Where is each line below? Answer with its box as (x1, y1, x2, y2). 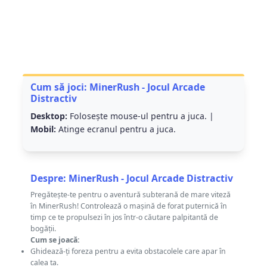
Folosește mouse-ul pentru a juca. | (67, 110, 214, 122)
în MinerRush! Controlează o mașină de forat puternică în (30, 201, 227, 212)
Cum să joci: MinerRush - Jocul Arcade (30, 80, 205, 94)
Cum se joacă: (30, 235, 80, 246)
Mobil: (30, 123, 56, 135)
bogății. (30, 223, 56, 234)
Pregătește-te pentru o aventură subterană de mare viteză (30, 190, 231, 200)
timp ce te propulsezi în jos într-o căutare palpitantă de (30, 212, 218, 223)
